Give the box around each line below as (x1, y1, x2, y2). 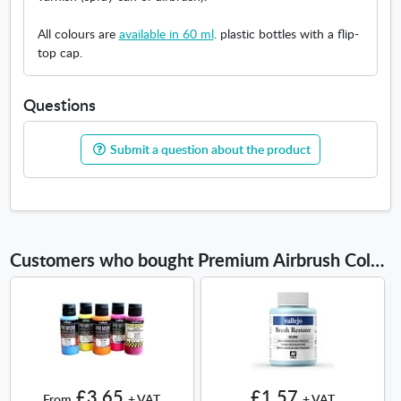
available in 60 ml (118, 24, 214, 43)
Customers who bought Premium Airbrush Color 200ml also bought (370, 247, 384, 273)
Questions (23, 93, 97, 116)
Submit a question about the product (107, 140, 311, 158)
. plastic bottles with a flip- (213, 24, 359, 43)
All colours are (37, 24, 119, 43)
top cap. (37, 43, 82, 62)
